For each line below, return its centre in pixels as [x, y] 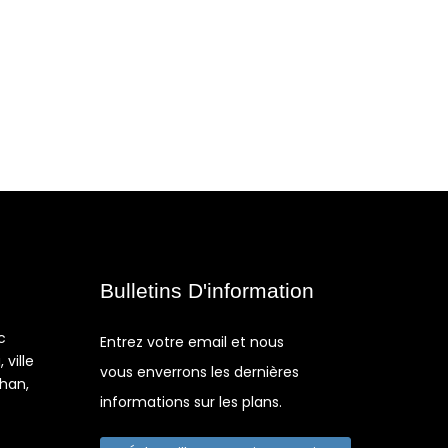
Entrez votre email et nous [192, 342]
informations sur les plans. [191, 402]
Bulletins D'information [207, 290]
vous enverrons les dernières [199, 372]
